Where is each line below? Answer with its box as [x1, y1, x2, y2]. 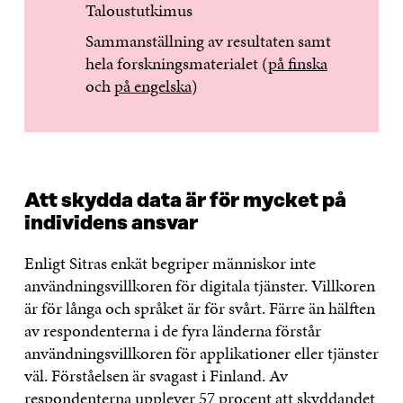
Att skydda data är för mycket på [23, 190, 346, 213]
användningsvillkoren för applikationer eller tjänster [23, 341, 379, 366]
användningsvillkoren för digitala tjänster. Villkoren [23, 273, 375, 299]
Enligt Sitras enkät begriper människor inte [23, 251, 316, 276]
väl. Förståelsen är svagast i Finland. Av [23, 363, 288, 389]
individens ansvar [23, 212, 198, 236]
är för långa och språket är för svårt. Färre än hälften [23, 296, 375, 321]
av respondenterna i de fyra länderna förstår [23, 318, 321, 344]
